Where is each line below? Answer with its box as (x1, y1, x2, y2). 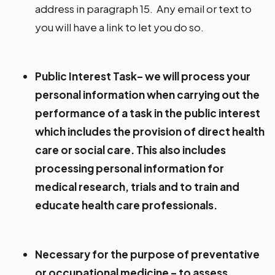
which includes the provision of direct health (35, 125, 265, 138)
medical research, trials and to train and (35, 180, 239, 193)
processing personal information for (35, 161, 224, 175)
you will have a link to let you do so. (35, 20, 204, 34)
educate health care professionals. (35, 198, 217, 212)
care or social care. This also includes (35, 143, 226, 157)
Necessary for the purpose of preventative (35, 247, 260, 261)
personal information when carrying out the (35, 88, 260, 101)
